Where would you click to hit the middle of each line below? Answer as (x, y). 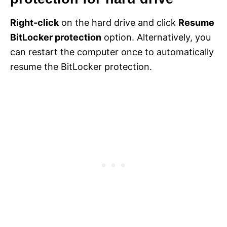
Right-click (34, 23)
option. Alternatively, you (156, 37)
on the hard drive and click (119, 23)
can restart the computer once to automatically (112, 52)
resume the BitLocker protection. (81, 67)
